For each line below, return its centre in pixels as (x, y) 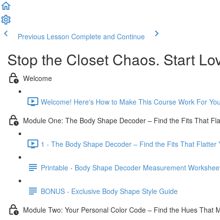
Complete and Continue (108, 36)
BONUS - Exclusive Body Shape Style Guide (109, 191)
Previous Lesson (43, 36)
